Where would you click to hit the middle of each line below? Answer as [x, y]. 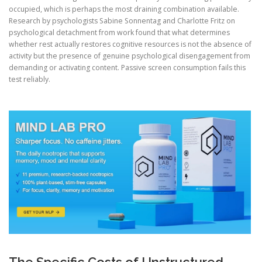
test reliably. [30, 79]
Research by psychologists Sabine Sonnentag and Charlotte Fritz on [122, 20]
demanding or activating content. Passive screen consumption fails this [127, 67]
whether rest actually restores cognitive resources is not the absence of [130, 44]
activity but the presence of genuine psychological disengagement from [130, 56]
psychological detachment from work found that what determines [119, 32]
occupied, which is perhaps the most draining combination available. [124, 9]
